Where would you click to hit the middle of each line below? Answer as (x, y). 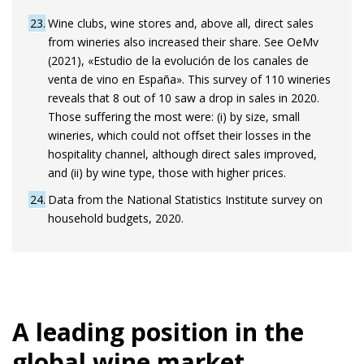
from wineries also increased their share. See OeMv (183, 41)
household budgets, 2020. (116, 218)
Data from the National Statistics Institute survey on (185, 199)
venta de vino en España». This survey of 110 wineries (189, 79)
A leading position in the (158, 331)
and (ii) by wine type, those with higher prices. (167, 172)
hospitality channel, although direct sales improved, (182, 154)
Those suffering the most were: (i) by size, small (174, 116)
